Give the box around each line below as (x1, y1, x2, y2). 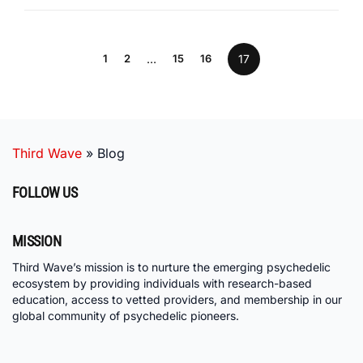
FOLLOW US (12, 184, 78, 202)
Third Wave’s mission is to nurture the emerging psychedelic (12, 260, 331, 275)
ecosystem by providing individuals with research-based (12, 276, 312, 291)
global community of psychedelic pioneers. (12, 309, 239, 323)
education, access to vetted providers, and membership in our (12, 293, 342, 307)
